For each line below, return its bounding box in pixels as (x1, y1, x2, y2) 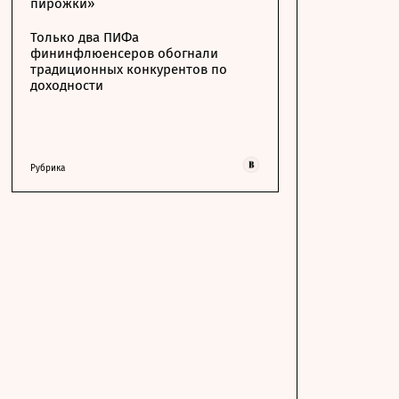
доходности (30, 77, 103, 94)
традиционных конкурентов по (30, 61, 227, 77)
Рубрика (30, 163, 65, 174)
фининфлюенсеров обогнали (30, 45, 218, 61)
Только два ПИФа (30, 29, 139, 45)
